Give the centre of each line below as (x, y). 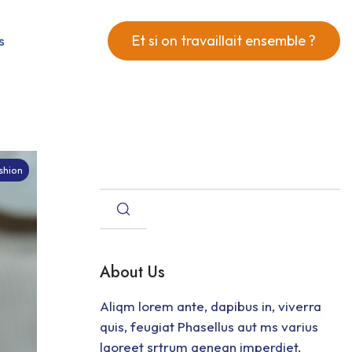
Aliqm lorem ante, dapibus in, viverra (211, 306)
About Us (132, 272)
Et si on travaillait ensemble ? (224, 40)
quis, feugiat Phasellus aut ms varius (209, 326)
